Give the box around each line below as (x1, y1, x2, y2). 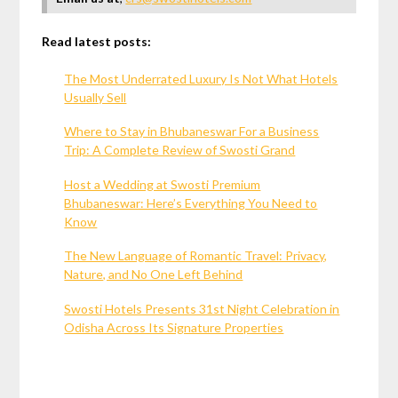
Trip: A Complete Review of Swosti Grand (64, 142, 296, 158)
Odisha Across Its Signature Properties (64, 319, 284, 335)
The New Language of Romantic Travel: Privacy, (64, 248, 328, 264)
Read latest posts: (42, 33, 152, 49)
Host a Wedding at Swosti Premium (64, 176, 261, 192)
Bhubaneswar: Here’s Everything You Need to (64, 195, 318, 211)
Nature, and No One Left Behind (64, 267, 243, 283)
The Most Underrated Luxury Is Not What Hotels (64, 70, 338, 86)
